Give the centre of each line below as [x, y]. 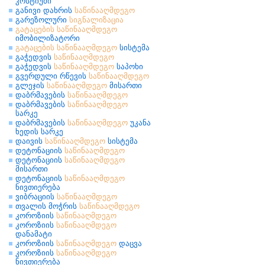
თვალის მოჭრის [47, 206]
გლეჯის [31, 85]
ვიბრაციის [36, 197]
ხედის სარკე [39, 132]
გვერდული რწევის [52, 76]
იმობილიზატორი [48, 38]
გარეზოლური [42, 20]
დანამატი [34, 234]
